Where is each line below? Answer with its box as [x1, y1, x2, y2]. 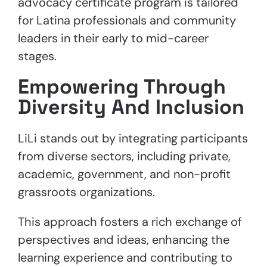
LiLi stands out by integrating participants [18, 130, 248, 146]
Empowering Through [18, 73, 226, 100]
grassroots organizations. [18, 184, 158, 200]
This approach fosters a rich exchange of [18, 213, 242, 229]
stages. [18, 48, 57, 64]
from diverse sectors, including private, [18, 148, 231, 164]
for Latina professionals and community [18, 12, 236, 28]
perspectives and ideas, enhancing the [18, 231, 229, 247]
